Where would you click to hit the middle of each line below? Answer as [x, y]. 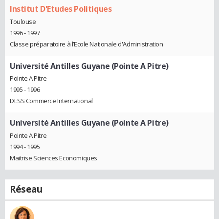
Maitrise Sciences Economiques [54, 158]
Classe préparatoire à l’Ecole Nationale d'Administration [87, 44]
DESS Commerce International [51, 101]
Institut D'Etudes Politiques [61, 9]
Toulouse [23, 21]
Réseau [26, 189]
